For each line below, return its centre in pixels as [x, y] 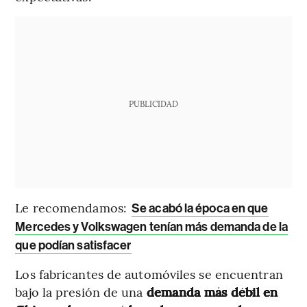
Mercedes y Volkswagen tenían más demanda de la [151, 227]
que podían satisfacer [73, 246]
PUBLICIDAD [153, 104]
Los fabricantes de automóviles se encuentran [149, 274]
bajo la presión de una [81, 292]
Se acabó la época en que [200, 209]
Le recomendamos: [73, 208]
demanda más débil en [212, 292]
